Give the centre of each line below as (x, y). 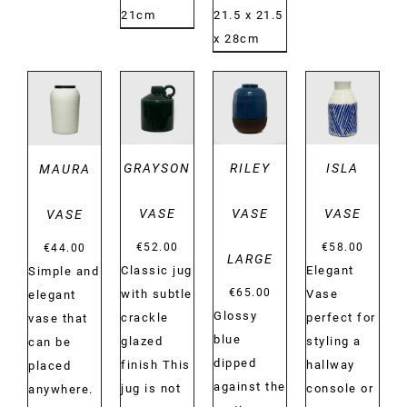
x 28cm (236, 39)
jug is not (151, 389)
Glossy (235, 316)
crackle (145, 318)
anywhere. (61, 389)
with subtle (157, 294)
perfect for (341, 318)
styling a (334, 342)
